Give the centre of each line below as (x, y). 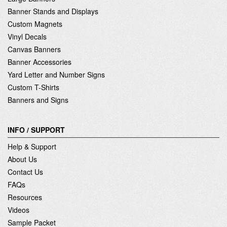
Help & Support (32, 146)
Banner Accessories (40, 62)
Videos (18, 210)
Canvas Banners (34, 49)
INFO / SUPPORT (36, 129)
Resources (25, 197)
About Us (22, 159)
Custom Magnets (35, 24)
